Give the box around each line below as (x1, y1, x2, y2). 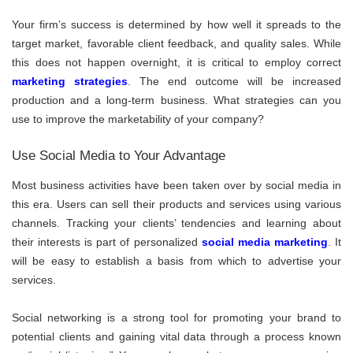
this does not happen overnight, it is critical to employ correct (12, 55, 341, 69)
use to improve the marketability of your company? (12, 112, 264, 125)
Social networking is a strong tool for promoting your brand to (12, 311, 341, 325)
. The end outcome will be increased (128, 74, 341, 87)
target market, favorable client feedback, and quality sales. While (12, 36, 341, 50)
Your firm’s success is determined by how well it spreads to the (12, 17, 341, 31)
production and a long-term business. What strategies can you (12, 93, 341, 106)
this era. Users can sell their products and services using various (12, 198, 341, 211)
